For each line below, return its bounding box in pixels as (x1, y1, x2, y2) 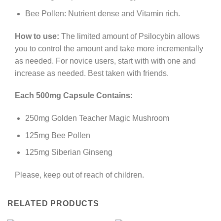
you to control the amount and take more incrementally (15, 44, 203, 53)
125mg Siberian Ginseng (25, 148, 112, 157)
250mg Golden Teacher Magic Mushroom (25, 114, 169, 123)
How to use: (15, 32, 61, 40)
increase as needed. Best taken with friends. (15, 69, 169, 77)
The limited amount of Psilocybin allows (61, 32, 200, 40)
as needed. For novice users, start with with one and (15, 56, 196, 65)
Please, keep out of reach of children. (15, 171, 144, 180)
